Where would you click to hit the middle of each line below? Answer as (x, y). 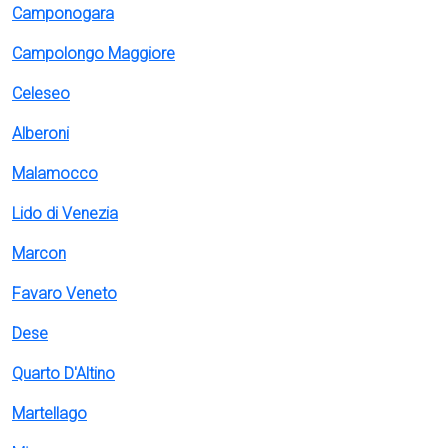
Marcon (39, 253)
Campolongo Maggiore (93, 53)
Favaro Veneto (64, 293)
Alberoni (40, 133)
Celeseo (41, 93)
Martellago (49, 413)
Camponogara (63, 13)
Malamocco (55, 173)
